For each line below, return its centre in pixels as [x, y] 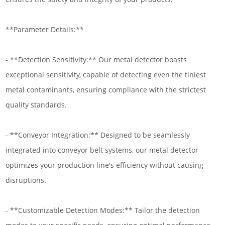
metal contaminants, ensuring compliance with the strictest [106, 90]
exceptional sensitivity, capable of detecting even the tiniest [106, 75]
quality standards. [36, 105]
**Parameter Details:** [45, 29]
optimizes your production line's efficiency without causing [105, 165]
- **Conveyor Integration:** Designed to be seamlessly [98, 135]
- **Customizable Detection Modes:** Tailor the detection [103, 210]
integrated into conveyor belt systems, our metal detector [102, 150]
